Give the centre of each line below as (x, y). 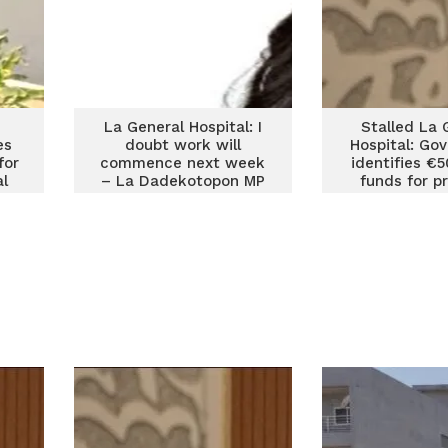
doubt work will (182, 145)
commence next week (183, 163)
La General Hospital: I (182, 127)
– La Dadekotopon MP (182, 181)
